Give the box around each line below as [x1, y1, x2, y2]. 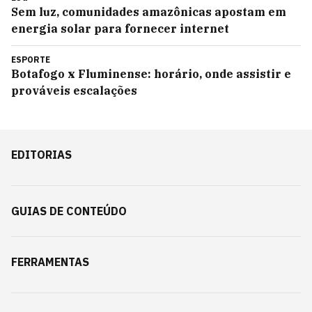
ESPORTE [11, 54, 50, 65]
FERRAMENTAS [11, 255, 89, 269]
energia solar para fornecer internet [11, 22, 229, 36]
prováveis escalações [11, 84, 137, 97]
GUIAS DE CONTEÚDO [11, 204, 127, 218]
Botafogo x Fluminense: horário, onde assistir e [11, 67, 291, 81]
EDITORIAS [11, 148, 72, 162]
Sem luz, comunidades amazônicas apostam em [11, 5, 286, 19]
